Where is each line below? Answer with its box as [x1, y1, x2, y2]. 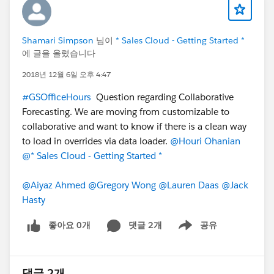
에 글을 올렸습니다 [22, 47, 95, 59]
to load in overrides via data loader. [22, 135, 170, 147]
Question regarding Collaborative [91, 91, 234, 103]
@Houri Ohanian [170, 135, 240, 147]
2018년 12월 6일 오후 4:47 [22, 68, 111, 80]
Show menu [168, 226, 218, 237]
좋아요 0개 [48, 219, 91, 231]
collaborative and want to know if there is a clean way [22, 120, 246, 132]
